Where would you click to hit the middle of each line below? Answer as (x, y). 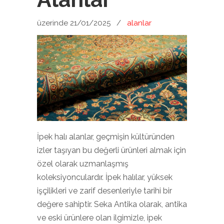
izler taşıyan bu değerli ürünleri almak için (111, 150)
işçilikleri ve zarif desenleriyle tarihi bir (104, 191)
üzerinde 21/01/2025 (75, 23)
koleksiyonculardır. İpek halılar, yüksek (105, 177)
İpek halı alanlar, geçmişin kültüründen (106, 137)
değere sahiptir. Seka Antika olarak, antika (112, 204)
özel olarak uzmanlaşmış (83, 164)
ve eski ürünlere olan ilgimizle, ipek (99, 218)
